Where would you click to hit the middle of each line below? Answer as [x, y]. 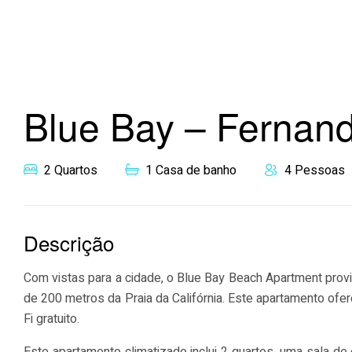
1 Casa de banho [191, 170]
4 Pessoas [315, 170]
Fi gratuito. [51, 319]
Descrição [69, 242]
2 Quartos [71, 170]
